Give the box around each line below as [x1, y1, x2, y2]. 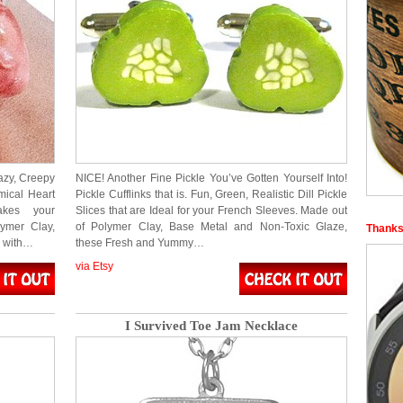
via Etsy [76, 260, 113, 273]
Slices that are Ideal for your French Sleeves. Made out [76, 204, 347, 217]
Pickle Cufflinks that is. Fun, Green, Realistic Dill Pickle [76, 188, 347, 201]
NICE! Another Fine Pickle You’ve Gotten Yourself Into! [76, 172, 347, 184]
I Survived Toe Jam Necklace [125, 318, 298, 333]
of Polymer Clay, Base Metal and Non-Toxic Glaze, [76, 220, 347, 233]
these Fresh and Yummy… [76, 237, 204, 249]
